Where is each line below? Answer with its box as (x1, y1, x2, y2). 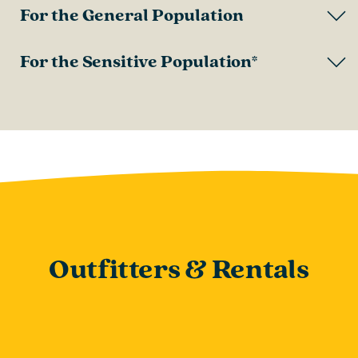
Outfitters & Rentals (49, 253, 309, 288)
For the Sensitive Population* (20, 50, 258, 73)
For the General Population (20, 4, 244, 26)
